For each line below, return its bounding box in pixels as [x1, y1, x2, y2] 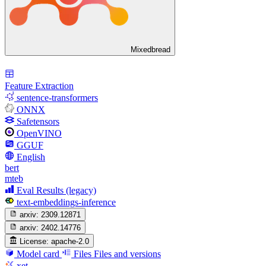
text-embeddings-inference [17, 197, 116, 207]
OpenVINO [17, 128, 62, 138]
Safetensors [17, 116, 59, 126]
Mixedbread [131, 45, 170, 55]
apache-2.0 [51, 236, 90, 246]
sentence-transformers [17, 92, 98, 103]
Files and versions [94, 248, 161, 259]
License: [20, 236, 49, 246]
